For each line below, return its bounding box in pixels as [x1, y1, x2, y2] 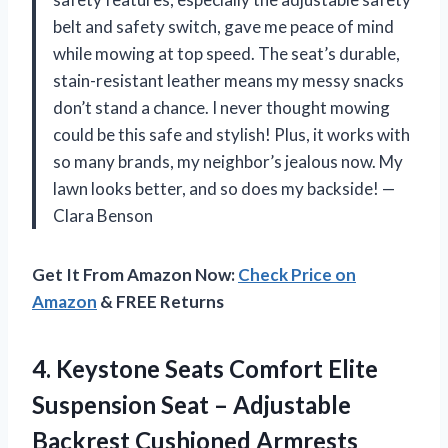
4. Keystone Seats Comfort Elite [32, 353, 378, 383]
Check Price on [238, 263, 356, 285]
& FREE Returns [97, 290, 224, 312]
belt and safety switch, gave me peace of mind [53, 15, 394, 37]
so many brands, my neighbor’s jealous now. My [53, 150, 403, 172]
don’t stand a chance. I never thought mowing [53, 96, 390, 118]
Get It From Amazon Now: [32, 263, 238, 285]
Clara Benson [53, 204, 153, 226]
